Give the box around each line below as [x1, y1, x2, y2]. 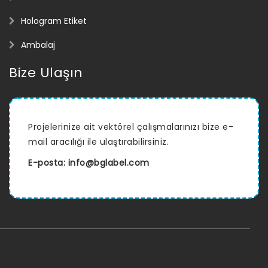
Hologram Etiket [21, 14, 87, 27]
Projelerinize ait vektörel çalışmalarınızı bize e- [28, 120, 233, 133]
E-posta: [28, 156, 68, 169]
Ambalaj [21, 38, 55, 51]
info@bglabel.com [68, 156, 150, 169]
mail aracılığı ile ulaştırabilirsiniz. [28, 135, 169, 148]
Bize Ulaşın [9, 63, 83, 82]
